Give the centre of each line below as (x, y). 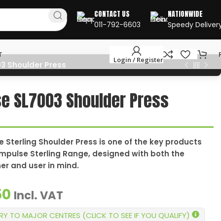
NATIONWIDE (185, 14)
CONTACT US (112, 14)
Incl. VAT (39, 195)
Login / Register (138, 59)
